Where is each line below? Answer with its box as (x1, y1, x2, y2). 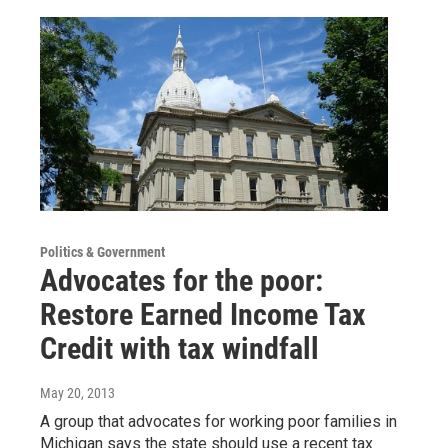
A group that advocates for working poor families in (40, 412, 397, 432)
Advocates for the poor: (40, 263, 323, 299)
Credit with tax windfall (40, 331, 319, 367)
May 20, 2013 (40, 385, 115, 402)
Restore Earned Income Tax (40, 297, 366, 333)
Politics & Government (40, 244, 165, 261)
